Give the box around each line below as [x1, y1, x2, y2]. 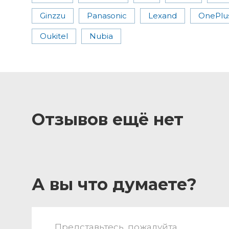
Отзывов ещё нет [32, 109, 184, 129]
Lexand [148, 10, 177, 20]
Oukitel [40, 31, 68, 41]
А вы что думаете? [32, 174, 197, 194]
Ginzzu [40, 10, 65, 20]
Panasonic [87, 10, 127, 20]
